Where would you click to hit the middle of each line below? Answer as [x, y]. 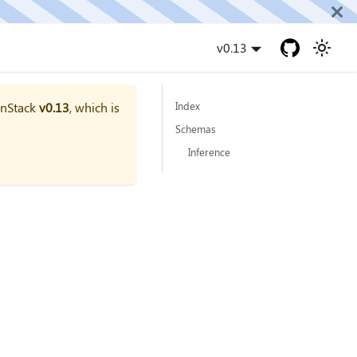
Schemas [196, 129]
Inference [209, 152]
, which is [94, 107]
